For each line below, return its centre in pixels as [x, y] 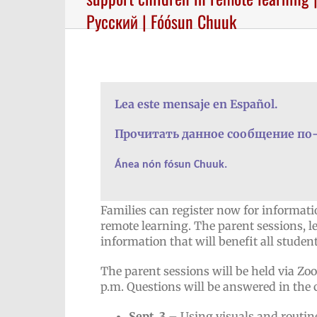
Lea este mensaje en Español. [196, 104]
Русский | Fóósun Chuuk [161, 21]
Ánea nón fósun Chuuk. [171, 165]
